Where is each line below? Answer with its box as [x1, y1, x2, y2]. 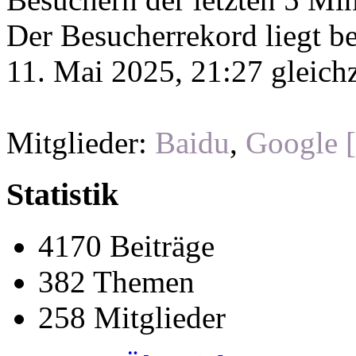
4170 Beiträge [38, 228, 215, 263]
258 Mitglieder [38, 300, 226, 335]
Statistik [6, 176, 118, 213]
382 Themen [38, 264, 195, 299]
